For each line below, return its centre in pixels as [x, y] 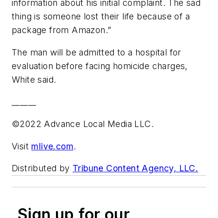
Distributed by [42, 168]
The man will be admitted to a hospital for [97, 52]
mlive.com [53, 146]
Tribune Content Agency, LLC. [136, 168]
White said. [34, 79]
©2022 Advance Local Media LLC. [83, 124]
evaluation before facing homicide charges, [100, 66]
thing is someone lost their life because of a [101, 17]
